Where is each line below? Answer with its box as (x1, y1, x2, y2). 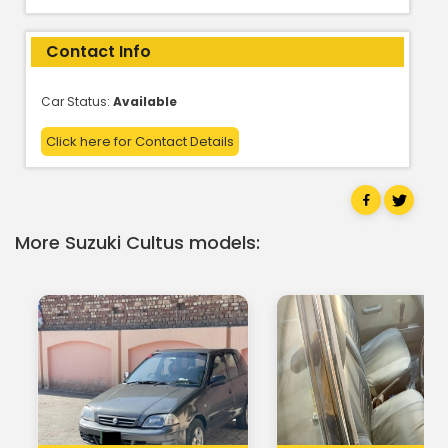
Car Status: (41, 92, 113, 110)
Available (113, 92, 177, 110)
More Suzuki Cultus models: (15, 229, 260, 255)
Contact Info (46, 39, 151, 63)
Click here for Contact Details (46, 131, 234, 151)
